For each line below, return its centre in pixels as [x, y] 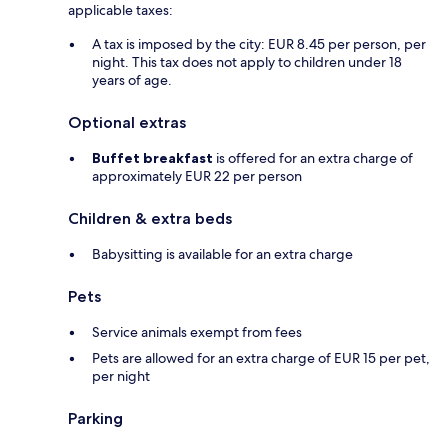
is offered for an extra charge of [313, 158]
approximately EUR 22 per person [197, 176]
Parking [95, 419]
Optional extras [127, 123]
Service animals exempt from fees [197, 332]
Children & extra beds [150, 219]
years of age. [132, 80]
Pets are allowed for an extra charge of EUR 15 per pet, [261, 358]
